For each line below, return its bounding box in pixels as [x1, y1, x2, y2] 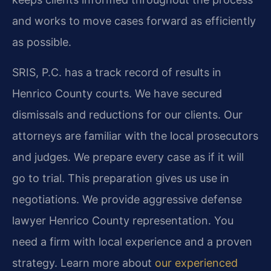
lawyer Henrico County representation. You [12, 214, 233, 227]
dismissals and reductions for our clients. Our [12, 108, 243, 121]
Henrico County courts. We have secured [12, 87, 222, 100]
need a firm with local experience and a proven [12, 235, 252, 248]
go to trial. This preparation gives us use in [12, 171, 229, 184]
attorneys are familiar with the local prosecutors [12, 129, 258, 142]
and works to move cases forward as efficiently [12, 15, 256, 28]
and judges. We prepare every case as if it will [12, 150, 244, 163]
